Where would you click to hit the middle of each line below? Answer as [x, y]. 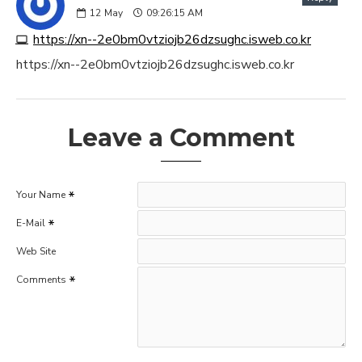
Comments [41, 280]
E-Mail [31, 223]
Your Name [41, 195]
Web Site [36, 252]
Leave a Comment [181, 138]
